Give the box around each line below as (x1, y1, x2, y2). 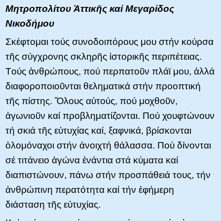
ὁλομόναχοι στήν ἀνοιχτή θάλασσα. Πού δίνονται (5, 140, 211, 151)
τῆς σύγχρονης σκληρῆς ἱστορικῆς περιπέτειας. (5, 51, 202, 62)
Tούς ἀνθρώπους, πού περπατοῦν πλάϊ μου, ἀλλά (5, 66, 215, 77)
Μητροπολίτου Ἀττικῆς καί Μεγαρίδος (5, 3, 174, 14)
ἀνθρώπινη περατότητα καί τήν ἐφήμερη (5, 184, 174, 195)
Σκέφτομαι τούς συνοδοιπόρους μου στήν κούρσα (5, 37, 214, 47)
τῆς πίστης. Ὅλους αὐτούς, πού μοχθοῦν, (5, 96, 178, 107)
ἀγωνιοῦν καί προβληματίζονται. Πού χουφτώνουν (5, 110, 215, 121)
